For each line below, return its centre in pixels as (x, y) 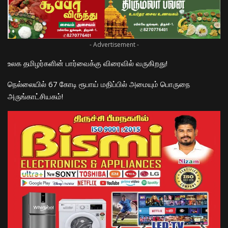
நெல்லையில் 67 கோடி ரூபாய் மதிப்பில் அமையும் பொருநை (99, 84)
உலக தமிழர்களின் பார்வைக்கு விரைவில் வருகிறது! (88, 63)
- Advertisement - (114, 44)
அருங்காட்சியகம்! (35, 96)
